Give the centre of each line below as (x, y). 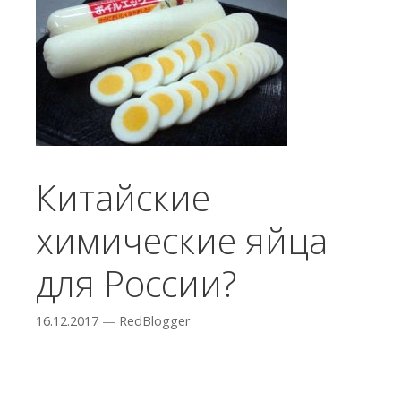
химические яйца (182, 240)
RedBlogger (155, 321)
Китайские (123, 197)
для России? (136, 283)
